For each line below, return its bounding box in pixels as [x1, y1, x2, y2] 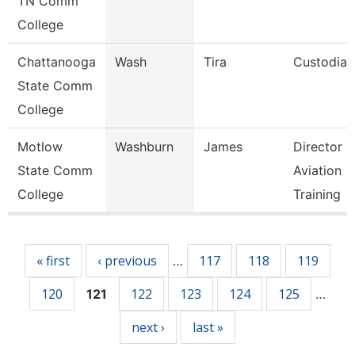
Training [293, 186, 341, 202]
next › [132, 319, 165, 336]
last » [193, 319, 223, 336]
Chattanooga [17, 54, 96, 70]
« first [36, 252, 70, 269]
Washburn [115, 139, 174, 155]
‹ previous [97, 252, 157, 269]
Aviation [293, 162, 342, 178]
